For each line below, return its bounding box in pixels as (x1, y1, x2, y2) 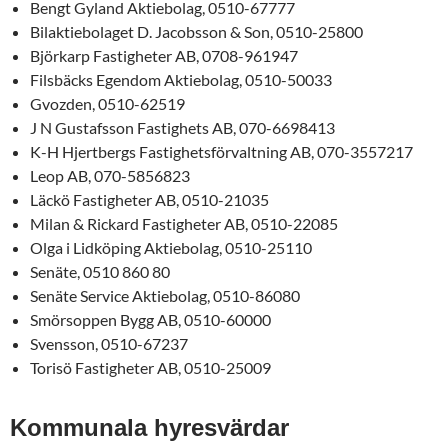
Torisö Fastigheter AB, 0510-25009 (30, 358, 271, 377)
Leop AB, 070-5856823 (30, 166, 190, 185)
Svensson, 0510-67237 (30, 334, 188, 353)
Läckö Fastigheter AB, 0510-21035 (30, 190, 269, 209)
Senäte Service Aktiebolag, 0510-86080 (30, 286, 300, 305)
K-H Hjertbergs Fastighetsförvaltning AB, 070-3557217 (30, 142, 413, 161)
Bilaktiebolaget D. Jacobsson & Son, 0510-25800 (30, 22, 363, 41)
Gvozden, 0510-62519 (30, 94, 185, 113)
